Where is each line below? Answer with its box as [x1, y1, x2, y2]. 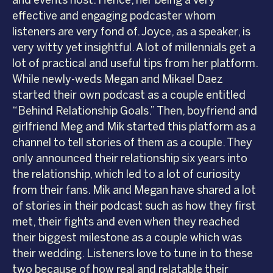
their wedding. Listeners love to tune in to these [12, 246, 253, 260]
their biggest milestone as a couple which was [12, 230, 242, 244]
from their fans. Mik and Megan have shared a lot [12, 183, 256, 197]
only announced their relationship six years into [12, 151, 247, 165]
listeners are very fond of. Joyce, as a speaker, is [12, 24, 250, 38]
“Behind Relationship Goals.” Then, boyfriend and [12, 104, 257, 118]
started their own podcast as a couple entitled [12, 88, 246, 102]
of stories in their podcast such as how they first [12, 199, 256, 213]
